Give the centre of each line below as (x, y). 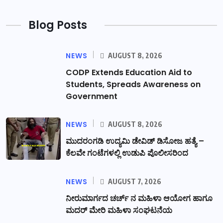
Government (92, 97)
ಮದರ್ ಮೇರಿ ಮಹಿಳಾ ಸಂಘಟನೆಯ (119, 211)
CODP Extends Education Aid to (129, 73)
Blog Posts (58, 25)
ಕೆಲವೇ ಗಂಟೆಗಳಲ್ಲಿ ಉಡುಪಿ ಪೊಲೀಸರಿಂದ (127, 153)
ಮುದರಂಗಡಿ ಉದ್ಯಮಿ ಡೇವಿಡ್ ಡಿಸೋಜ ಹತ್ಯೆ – (135, 141)
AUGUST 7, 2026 (134, 182)
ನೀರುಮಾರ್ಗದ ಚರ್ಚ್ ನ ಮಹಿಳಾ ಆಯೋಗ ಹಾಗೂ (139, 199)
